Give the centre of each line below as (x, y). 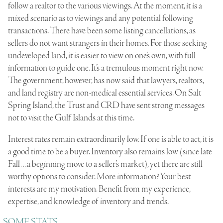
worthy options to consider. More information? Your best (99, 176)
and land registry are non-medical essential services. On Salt (105, 93)
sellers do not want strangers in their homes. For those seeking (108, 43)
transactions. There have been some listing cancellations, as (102, 31)
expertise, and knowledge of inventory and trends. (88, 201)
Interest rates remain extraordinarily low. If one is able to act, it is (111, 139)
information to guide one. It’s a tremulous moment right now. (106, 68)
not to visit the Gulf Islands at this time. (71, 118)
